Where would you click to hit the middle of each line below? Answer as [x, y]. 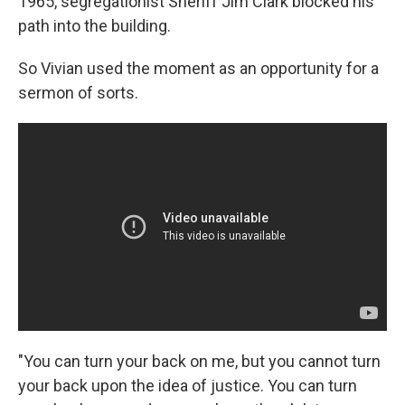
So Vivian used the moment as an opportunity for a [198, 69]
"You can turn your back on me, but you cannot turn [199, 361]
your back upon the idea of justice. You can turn [188, 385]
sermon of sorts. [78, 93]
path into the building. [94, 26]
